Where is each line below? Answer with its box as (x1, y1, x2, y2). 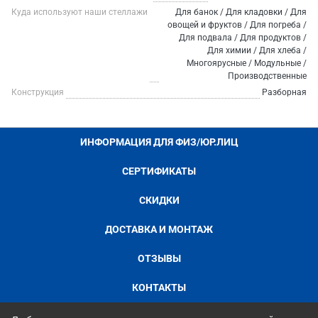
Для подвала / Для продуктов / (179, 33, 307, 43)
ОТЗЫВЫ (137, 253, 181, 264)
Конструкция (11, 87, 64, 97)
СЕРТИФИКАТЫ (122, 165, 196, 177)
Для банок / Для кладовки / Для (175, 7, 307, 17)
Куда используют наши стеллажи (11, 7, 148, 17)
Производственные (228, 71, 307, 81)
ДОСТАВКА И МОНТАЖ (105, 224, 213, 235)
